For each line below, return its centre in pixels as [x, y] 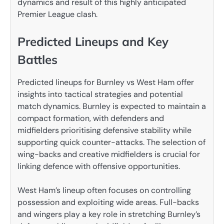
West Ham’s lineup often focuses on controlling [104, 190]
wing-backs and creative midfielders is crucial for [109, 154]
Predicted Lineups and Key [93, 41]
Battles [37, 59]
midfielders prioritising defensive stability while [104, 130]
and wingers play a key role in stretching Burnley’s [109, 214]
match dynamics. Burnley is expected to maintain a [112, 106]
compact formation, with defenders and [91, 118]
